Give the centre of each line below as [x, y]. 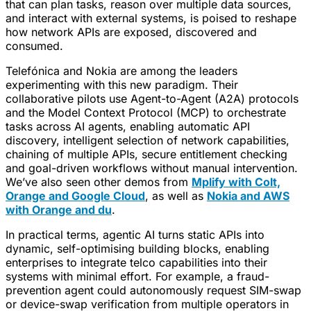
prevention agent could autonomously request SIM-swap [153, 291]
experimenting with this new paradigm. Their [122, 85]
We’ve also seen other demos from [99, 182]
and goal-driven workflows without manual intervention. [152, 168]
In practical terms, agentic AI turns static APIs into [135, 235]
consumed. [34, 46]
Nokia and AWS [248, 196]
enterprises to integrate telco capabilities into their [136, 263]
